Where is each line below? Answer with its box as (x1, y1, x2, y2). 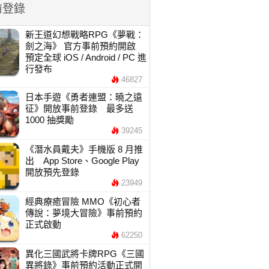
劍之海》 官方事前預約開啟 (25, 41, 136, 51)
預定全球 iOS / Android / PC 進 (25, 52, 147, 62)
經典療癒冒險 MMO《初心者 (25, 196, 141, 207)
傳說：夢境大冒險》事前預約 (25, 208, 142, 218)
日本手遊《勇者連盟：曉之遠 (25, 92, 142, 102)
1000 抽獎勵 (25, 115, 74, 125)
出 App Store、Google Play (25, 156, 139, 166)
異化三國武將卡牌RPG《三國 (25, 249, 144, 259)
